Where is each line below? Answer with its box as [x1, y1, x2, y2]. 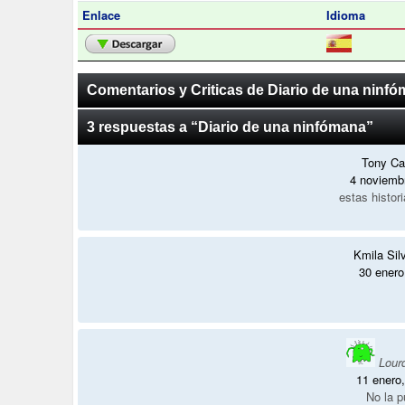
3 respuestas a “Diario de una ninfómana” [86, 119, 373, 136]
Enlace [81, 6, 120, 24]
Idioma [325, 6, 365, 24]
